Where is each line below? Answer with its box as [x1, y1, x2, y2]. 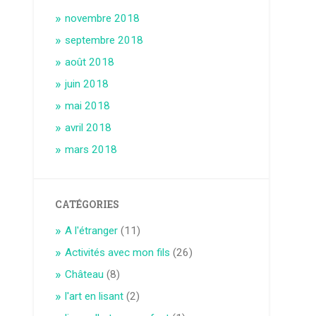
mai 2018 [65, 99, 111, 112]
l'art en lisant [65, 289, 124, 303]
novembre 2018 [65, 11, 140, 25]
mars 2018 [65, 142, 118, 156]
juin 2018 [65, 77, 109, 90]
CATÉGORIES [55, 197, 120, 211]
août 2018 [65, 55, 115, 68]
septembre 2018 [65, 33, 144, 47]
